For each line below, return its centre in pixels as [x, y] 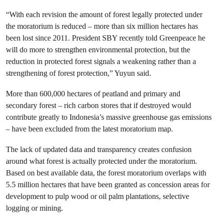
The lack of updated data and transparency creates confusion [99, 149]
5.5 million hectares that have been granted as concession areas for [108, 185]
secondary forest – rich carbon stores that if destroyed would [99, 105]
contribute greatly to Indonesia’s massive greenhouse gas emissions [109, 117]
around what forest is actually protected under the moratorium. [101, 161]
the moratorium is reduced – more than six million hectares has [102, 26]
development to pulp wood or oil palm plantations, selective [98, 196]
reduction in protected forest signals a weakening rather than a [101, 61]
